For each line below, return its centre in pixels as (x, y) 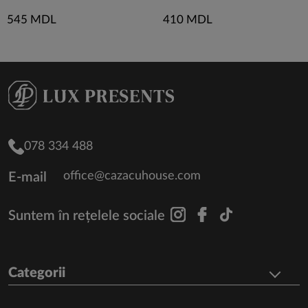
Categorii (37, 273)
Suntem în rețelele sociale (87, 216)
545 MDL (32, 20)
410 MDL (188, 20)
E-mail (27, 177)
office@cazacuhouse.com (132, 176)
